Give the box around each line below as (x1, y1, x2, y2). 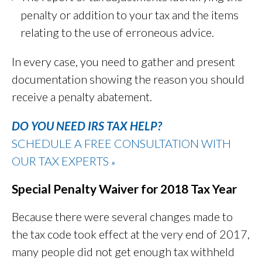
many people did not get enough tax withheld (12, 244, 235, 259)
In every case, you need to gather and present (12, 54, 235, 69)
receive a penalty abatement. (12, 89, 152, 104)
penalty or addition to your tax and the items (20, 8, 239, 22)
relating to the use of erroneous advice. (20, 25, 214, 40)
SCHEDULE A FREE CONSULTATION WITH (12, 136, 231, 151)
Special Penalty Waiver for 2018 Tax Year (12, 181, 237, 196)
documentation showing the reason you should (12, 72, 244, 87)
